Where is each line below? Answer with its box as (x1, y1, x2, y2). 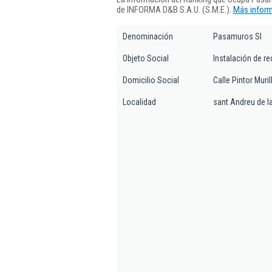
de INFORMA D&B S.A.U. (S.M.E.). (117, 4, 233, 15)
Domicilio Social (123, 75, 179, 85)
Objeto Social (123, 53, 169, 63)
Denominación (123, 32, 173, 41)
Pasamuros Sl (213, 32, 262, 41)
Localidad (123, 97, 156, 107)
